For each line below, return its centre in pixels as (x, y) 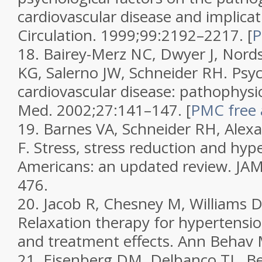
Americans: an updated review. (127, 166)
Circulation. (59, 35)
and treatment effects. (98, 241)
